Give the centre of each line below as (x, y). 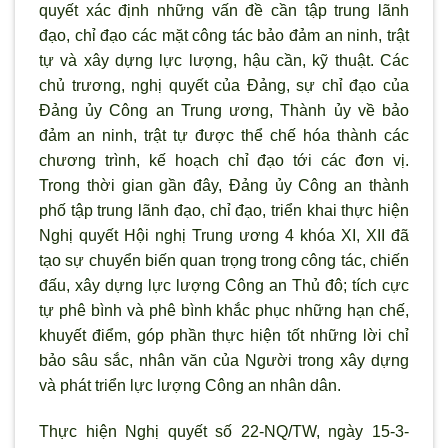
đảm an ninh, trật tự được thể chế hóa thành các (224, 135)
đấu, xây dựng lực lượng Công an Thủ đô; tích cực (224, 285)
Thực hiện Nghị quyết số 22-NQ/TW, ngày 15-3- (224, 431)
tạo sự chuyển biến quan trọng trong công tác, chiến (224, 260)
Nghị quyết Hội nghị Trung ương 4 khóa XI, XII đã (224, 235)
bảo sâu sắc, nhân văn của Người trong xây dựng (224, 360)
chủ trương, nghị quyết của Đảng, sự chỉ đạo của (224, 85)
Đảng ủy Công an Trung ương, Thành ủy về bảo (224, 110)
